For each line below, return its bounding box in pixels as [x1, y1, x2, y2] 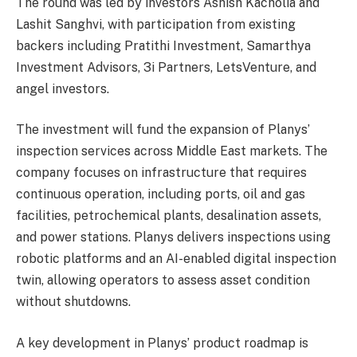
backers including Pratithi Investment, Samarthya [16, 37, 311, 53]
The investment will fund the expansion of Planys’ [16, 122, 310, 138]
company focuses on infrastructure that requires [16, 165, 307, 181]
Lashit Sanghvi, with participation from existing [16, 16, 296, 32]
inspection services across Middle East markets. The [16, 143, 328, 159]
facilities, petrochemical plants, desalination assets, [16, 208, 321, 224]
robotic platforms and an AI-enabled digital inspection [16, 251, 336, 267]
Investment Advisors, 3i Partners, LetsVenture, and [16, 59, 316, 75]
